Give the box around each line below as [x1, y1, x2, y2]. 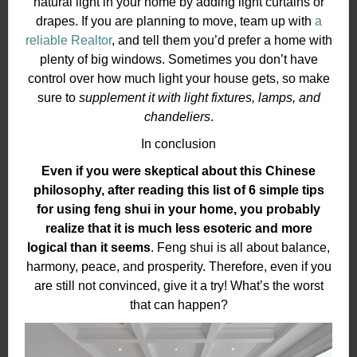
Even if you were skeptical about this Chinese [41, 164, 316, 178]
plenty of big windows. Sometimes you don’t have [39, 53, 318, 67]
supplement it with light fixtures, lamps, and [78, 91, 320, 105]
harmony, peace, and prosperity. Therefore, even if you [25, 260, 331, 274]
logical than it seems [27, 241, 151, 255]
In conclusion [141, 137, 216, 151]
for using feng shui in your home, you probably [37, 202, 320, 217]
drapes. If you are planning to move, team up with [35, 14, 315, 29]
